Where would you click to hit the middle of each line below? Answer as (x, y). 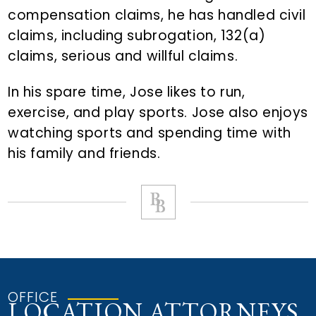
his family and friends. (84, 154)
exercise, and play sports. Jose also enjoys (158, 113)
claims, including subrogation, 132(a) (137, 36)
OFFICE (33, 297)
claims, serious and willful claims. (123, 56)
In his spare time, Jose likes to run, (127, 92)
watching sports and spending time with (150, 133)
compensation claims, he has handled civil (157, 16)
